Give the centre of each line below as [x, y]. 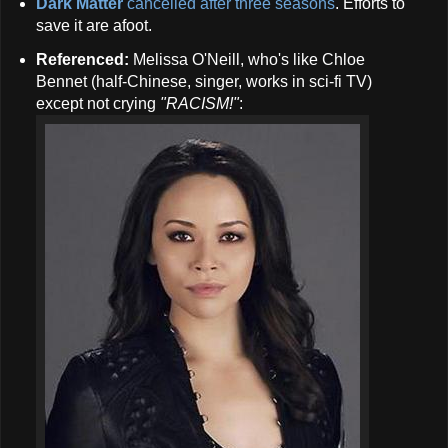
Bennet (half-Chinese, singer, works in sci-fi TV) [203, 82]
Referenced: [82, 60]
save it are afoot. [95, 26]
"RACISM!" [199, 104]
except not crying [97, 104]
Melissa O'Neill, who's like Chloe [246, 60]
